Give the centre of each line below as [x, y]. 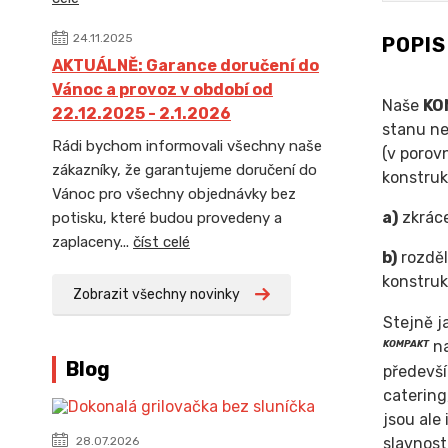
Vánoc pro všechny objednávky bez [174, 194]
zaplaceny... [92, 242]
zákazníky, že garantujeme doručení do [184, 170]
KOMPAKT [405, 344]
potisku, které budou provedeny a [167, 218]
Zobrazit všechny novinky [156, 294]
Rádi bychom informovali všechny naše [187, 146]
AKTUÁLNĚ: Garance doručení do [185, 65]
